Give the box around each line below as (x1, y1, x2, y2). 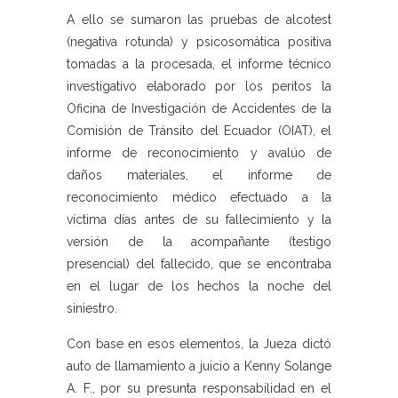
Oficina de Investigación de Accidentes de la (67, 101, 331, 116)
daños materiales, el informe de (67, 168, 331, 183)
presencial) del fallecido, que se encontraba (67, 257, 331, 272)
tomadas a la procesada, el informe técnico (67, 57, 331, 72)
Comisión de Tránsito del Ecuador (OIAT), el (67, 123, 331, 139)
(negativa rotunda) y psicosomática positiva (67, 35, 331, 50)
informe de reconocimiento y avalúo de (67, 146, 331, 161)
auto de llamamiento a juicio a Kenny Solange (67, 359, 331, 374)
